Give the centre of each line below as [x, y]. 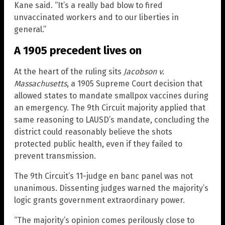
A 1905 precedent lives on [78, 51]
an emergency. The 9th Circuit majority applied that [110, 108]
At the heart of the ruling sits [69, 72]
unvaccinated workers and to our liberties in [96, 17]
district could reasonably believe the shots [93, 132]
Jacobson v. [144, 72]
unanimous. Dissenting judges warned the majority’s [111, 188]
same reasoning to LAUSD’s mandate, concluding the [112, 120]
